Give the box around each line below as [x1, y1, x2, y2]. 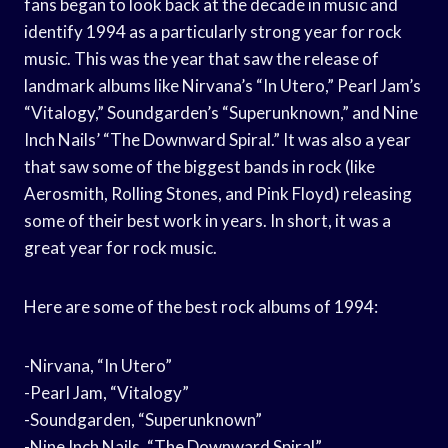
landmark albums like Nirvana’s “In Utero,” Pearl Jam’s [24, 74, 421, 96]
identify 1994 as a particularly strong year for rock [24, 20, 402, 42]
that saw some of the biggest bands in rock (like [24, 155, 375, 177]
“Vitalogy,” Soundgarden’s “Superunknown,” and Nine [24, 101, 418, 123]
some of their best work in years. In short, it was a [24, 209, 391, 231]
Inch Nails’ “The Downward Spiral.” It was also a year [24, 128, 411, 150]
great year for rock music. [24, 236, 217, 258]
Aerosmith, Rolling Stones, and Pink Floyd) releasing [24, 182, 412, 204]
